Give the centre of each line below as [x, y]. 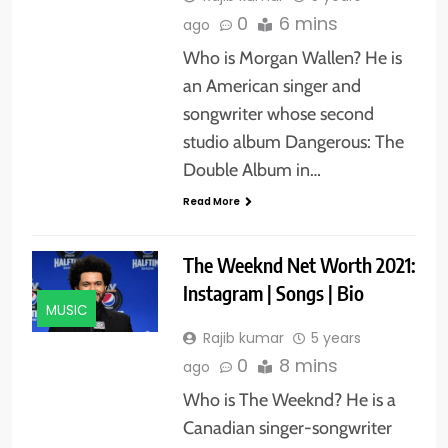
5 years [335, 337]
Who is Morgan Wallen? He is [292, 57]
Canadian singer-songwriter [287, 427]
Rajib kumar [243, 337]
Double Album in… [251, 169]
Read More [211, 201]
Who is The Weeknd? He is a [291, 399]
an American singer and [271, 85]
